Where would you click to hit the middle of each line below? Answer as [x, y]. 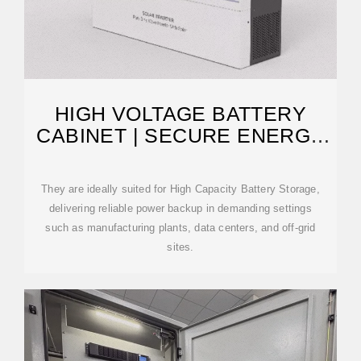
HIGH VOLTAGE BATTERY [180, 114]
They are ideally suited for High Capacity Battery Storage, [180, 189]
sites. [180, 247]
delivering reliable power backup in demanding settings [180, 208]
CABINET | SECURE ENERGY [180, 135]
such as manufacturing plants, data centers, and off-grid [180, 228]
